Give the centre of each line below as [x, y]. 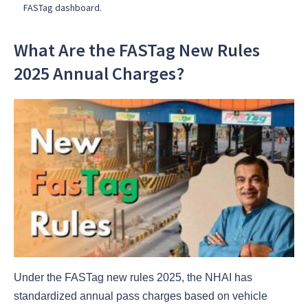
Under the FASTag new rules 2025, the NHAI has [133, 277]
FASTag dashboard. [63, 8]
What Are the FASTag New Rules [137, 50]
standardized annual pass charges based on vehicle [141, 296]
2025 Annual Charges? [99, 74]
